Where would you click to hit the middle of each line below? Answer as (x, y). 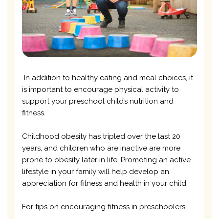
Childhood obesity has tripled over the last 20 (101, 136)
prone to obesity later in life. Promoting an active (106, 160)
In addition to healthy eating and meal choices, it (108, 77)
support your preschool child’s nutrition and (98, 101)
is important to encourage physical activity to (100, 89)
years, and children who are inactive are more (101, 148)
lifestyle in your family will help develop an (96, 171)
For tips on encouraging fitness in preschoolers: (104, 207)
